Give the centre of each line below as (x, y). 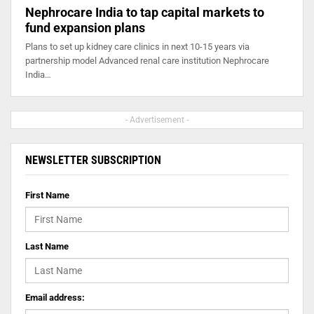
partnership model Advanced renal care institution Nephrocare (147, 60)
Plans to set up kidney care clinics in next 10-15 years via (137, 46)
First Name (47, 195)
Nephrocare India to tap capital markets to (145, 12)
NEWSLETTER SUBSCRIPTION (93, 160)
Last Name (47, 246)
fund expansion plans (85, 27)
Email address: (55, 297)
